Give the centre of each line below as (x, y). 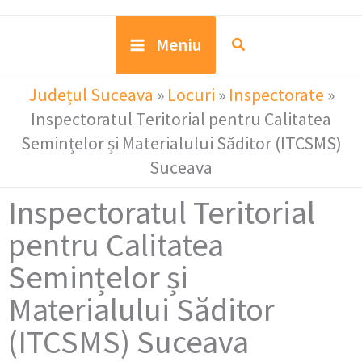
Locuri (191, 95)
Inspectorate (276, 95)
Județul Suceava (90, 95)
